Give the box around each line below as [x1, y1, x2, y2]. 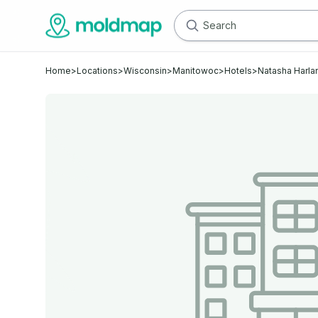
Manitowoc [172, 65, 219, 76]
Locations [77, 65, 118, 76]
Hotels [224, 65, 252, 76]
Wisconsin [124, 65, 167, 76]
